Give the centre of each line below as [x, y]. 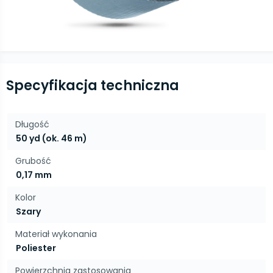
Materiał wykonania [56, 234]
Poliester [36, 248]
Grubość [33, 161]
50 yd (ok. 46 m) [51, 138]
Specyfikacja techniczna [93, 86]
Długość [32, 124]
